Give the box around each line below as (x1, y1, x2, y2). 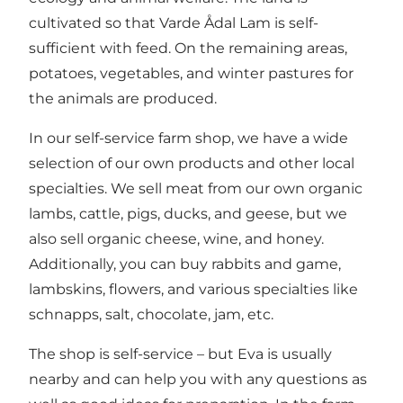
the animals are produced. (29, 89, 217, 107)
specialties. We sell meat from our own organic (29, 179, 363, 197)
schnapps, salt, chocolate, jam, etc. (29, 305, 273, 323)
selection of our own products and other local (29, 154, 354, 172)
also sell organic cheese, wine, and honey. (29, 229, 324, 247)
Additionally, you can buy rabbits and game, (29, 255, 341, 273)
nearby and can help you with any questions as (29, 370, 367, 388)
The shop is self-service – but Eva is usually (29, 345, 332, 363)
